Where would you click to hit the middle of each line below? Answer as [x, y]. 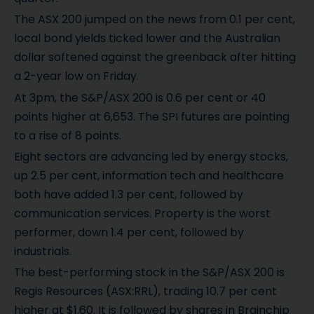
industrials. [43, 251]
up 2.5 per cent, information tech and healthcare [149, 175]
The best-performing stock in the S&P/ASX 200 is [149, 273]
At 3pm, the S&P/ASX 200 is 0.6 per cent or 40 [140, 97]
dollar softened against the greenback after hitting [155, 57]
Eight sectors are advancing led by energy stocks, [151, 156]
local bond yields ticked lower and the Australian [147, 39]
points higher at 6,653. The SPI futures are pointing [152, 116]
